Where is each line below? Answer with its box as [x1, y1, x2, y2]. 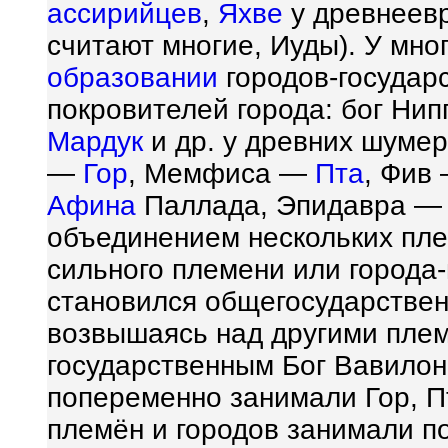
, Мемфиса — [128, 158, 315, 189]
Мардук [47, 126, 143, 157]
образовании [47, 62, 218, 93]
